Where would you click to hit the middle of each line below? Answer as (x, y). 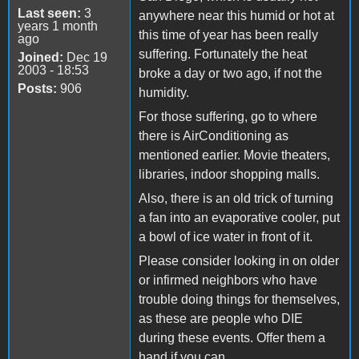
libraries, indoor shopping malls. (229, 174)
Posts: (37, 88)
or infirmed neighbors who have (228, 280)
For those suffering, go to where (228, 116)
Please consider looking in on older (239, 260)
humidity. (164, 92)
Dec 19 (85, 57)
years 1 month (58, 26)
